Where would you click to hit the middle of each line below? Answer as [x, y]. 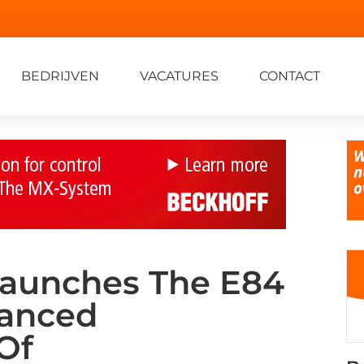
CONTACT [290, 76]
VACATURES [179, 76]
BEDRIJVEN [60, 76]
